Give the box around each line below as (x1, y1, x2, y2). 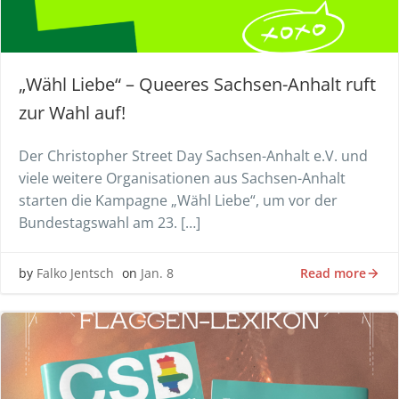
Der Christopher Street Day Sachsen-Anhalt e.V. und (19, 146, 368, 166)
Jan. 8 (141, 265, 174, 281)
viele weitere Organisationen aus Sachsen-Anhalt (19, 168, 346, 188)
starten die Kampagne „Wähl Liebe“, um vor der (19, 191, 338, 210)
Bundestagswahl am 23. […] (19, 213, 200, 232)
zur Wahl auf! (19, 101, 126, 125)
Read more (300, 264, 366, 281)
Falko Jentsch (37, 265, 114, 281)
